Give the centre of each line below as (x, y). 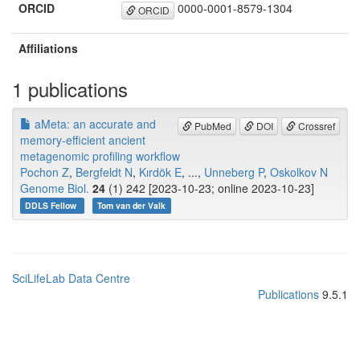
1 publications (70, 89)
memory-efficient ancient (83, 140)
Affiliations (48, 49)
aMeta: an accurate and (94, 124)
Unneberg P (234, 172)
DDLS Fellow (52, 206)
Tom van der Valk (132, 206)
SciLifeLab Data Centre (71, 278)
